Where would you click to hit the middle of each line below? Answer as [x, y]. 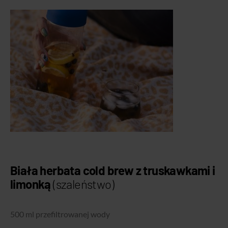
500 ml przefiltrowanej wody [61, 214]
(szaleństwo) [85, 184]
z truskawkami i [175, 170]
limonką [32, 184]
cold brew [109, 170]
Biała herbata [47, 170]
